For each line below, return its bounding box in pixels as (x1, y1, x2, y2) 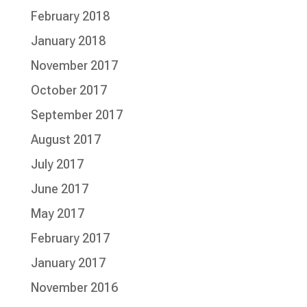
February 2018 (30, 9, 110, 24)
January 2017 (30, 256, 106, 271)
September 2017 (30, 108, 123, 123)
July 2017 (30, 157, 84, 172)
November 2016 (30, 280, 118, 295)
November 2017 (30, 58, 118, 73)
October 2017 (30, 83, 107, 98)
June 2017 (30, 182, 88, 197)
